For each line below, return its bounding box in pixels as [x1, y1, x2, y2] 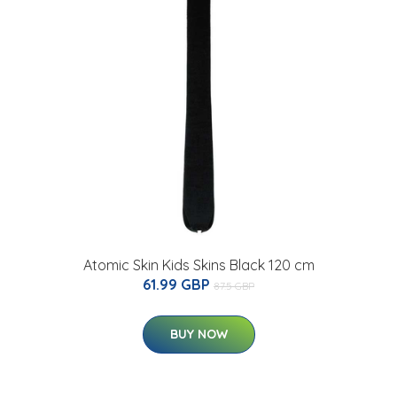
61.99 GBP [143, 276, 214, 294]
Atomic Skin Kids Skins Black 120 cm [82, 256, 315, 275]
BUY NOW [169, 326, 228, 343]
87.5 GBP [214, 279, 254, 293]
